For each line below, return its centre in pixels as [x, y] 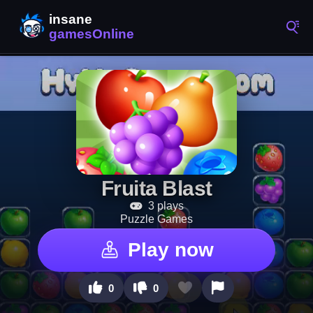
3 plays [164, 206]
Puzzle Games [156, 219]
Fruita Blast [156, 188]
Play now [170, 250]
